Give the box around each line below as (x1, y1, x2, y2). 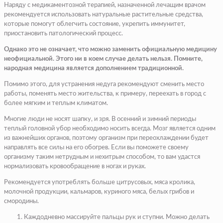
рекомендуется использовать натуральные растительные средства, (4, 11, 203, 18)
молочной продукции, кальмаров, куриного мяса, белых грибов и (4, 189, 194, 196)
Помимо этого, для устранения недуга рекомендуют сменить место (4, 81, 204, 88)
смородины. (4, 198, 39, 205)
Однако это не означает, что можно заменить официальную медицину (4, 46, 217, 53)
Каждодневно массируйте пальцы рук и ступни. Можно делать (24, 214, 210, 221)
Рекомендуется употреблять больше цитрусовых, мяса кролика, (4, 179, 195, 186)
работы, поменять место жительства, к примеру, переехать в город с (4, 91, 206, 98)
